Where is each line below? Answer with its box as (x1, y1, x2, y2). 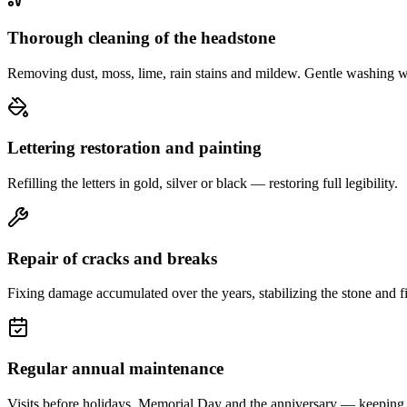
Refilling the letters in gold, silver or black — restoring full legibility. (7, 175, 398, 191)
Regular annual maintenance (7, 359, 223, 379)
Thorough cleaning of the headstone (7, 27, 275, 47)
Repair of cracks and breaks (7, 248, 217, 268)
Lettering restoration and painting (7, 138, 262, 158)
